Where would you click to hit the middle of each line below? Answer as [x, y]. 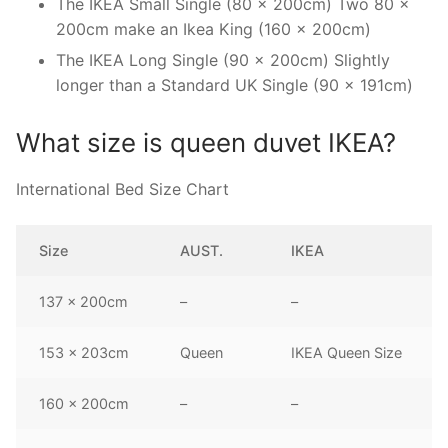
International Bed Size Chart [122, 189]
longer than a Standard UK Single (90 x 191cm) [234, 85]
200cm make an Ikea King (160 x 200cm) [213, 29]
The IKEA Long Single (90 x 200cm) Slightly [223, 60]
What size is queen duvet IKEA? [206, 143]
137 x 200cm [84, 301]
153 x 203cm [84, 352]
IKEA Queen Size [347, 352]
